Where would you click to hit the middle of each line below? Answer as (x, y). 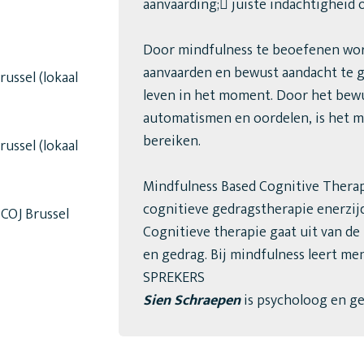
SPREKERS (173, 278)
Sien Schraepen (191, 301)
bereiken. (171, 141)
